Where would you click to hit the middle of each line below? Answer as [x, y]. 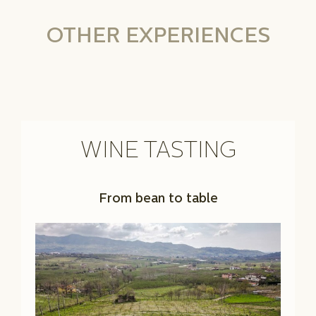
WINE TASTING [158, 152]
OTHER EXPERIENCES [158, 37]
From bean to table [158, 200]
